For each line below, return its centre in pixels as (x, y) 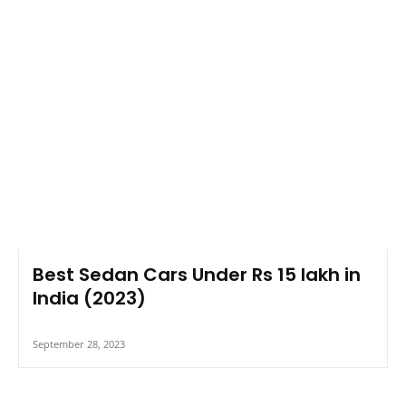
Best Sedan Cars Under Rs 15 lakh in (197, 119)
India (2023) (89, 143)
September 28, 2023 (79, 188)
